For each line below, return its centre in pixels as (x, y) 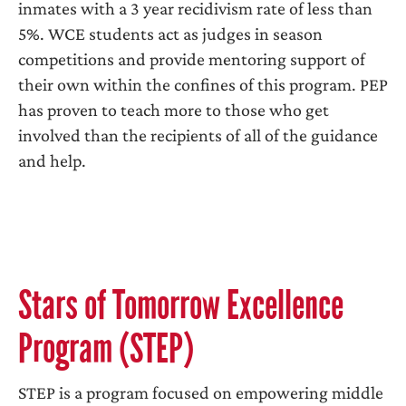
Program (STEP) (106, 348)
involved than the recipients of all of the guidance (198, 135)
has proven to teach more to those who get (174, 110)
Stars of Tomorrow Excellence (181, 305)
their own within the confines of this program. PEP (203, 84)
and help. (52, 160)
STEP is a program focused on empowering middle (201, 392)
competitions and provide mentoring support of (192, 59)
